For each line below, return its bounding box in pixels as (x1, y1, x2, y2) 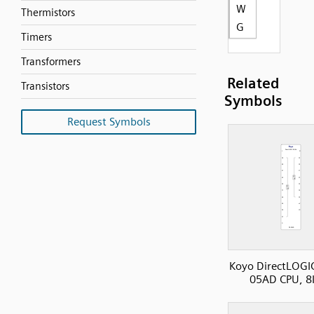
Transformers (21, 55, 81, 68)
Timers (21, 31, 52, 43)
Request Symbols (67, 115, 151, 128)
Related (227, 74, 280, 92)
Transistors (21, 80, 69, 93)
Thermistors (21, 6, 75, 19)
